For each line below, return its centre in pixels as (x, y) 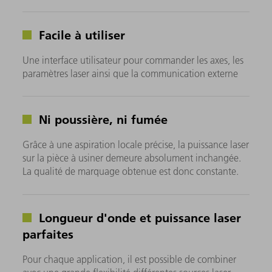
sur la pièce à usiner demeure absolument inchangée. (132, 158)
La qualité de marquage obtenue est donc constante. (131, 172)
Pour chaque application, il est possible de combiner (130, 259)
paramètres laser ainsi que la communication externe (131, 74)
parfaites (48, 233)
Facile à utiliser (80, 35)
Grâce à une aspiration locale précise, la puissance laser (136, 145)
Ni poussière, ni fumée (102, 119)
